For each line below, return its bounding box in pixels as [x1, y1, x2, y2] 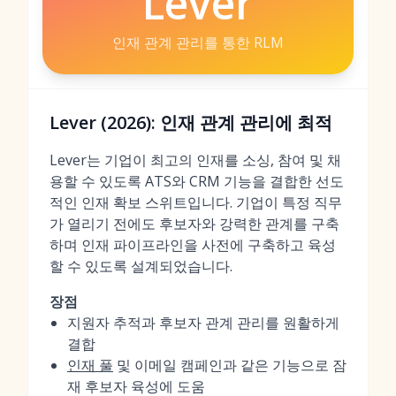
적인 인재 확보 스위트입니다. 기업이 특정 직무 [49, 193, 342, 212]
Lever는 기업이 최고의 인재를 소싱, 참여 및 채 [49, 150, 341, 170]
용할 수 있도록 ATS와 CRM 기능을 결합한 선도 [49, 171, 344, 191]
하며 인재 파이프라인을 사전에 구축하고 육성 [49, 235, 336, 255]
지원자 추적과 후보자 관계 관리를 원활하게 [67, 313, 339, 332]
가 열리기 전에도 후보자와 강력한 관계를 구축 [49, 214, 339, 233]
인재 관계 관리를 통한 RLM [112, 33, 284, 52]
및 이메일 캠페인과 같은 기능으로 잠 [113, 355, 346, 375]
